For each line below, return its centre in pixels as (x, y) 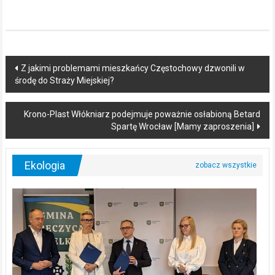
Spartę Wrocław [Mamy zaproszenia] (183, 126)
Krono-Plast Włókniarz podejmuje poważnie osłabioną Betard (142, 114)
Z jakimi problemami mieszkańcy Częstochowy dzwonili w (133, 68)
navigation (44, 88)
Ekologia (45, 165)
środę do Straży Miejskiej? (64, 80)
